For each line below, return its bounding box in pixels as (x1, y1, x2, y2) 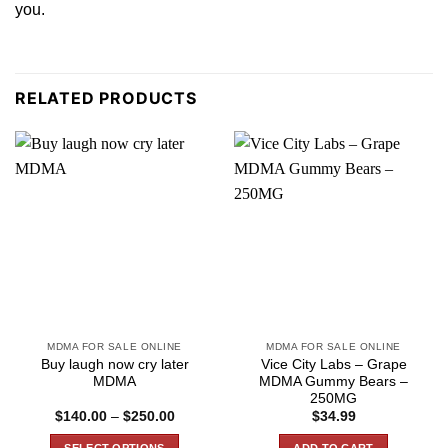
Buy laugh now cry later (40, 356, 189, 372)
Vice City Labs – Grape (260, 356, 407, 372)
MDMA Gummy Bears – (259, 373, 408, 389)
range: (173, 421, 215, 437)
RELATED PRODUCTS (15, 88, 197, 109)
